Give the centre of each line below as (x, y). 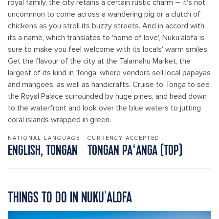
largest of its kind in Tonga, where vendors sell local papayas (109, 73)
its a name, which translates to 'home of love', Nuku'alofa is (106, 38)
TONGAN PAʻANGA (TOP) (135, 151)
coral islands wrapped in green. (59, 120)
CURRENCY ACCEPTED (124, 138)
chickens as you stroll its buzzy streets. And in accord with (106, 26)
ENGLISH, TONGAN (43, 151)
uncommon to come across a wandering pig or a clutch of (104, 14)
